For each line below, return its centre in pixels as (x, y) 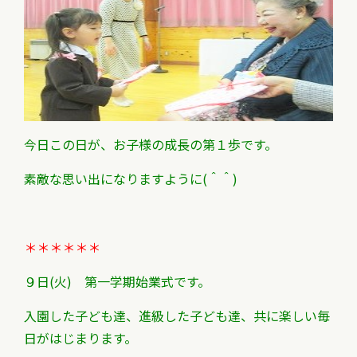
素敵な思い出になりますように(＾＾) (131, 178)
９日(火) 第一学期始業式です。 (117, 281)
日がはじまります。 (80, 338)
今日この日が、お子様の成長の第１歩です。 (151, 144)
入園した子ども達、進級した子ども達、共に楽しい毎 (177, 316)
